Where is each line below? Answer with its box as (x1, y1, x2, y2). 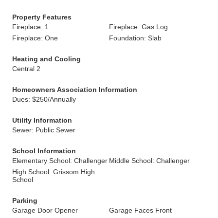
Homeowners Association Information (12, 86, 137, 93)
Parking (12, 197, 37, 204)
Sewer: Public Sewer (12, 126, 75, 134)
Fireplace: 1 (12, 23, 49, 31)
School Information (12, 147, 76, 155)
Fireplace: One (12, 34, 58, 42)
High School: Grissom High (12, 168, 95, 176)
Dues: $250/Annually (12, 95, 76, 103)
